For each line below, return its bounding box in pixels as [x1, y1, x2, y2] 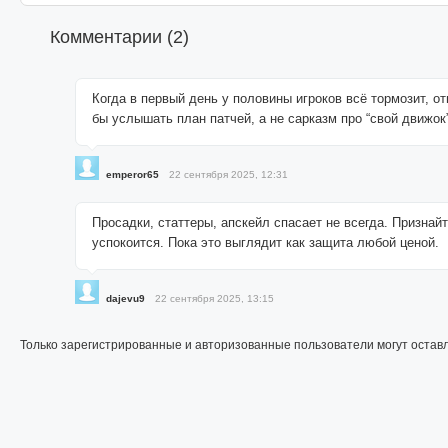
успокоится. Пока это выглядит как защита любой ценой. [92, 234, 439, 250]
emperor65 [106, 168, 159, 180]
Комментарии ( [50, 26, 173, 47]
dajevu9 [106, 292, 145, 304]
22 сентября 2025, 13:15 [155, 292, 274, 304]
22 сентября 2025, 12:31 [169, 168, 288, 180]
